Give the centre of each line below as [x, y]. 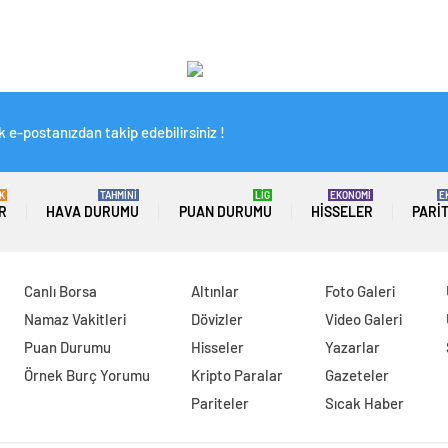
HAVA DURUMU [93, 212]
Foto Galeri [360, 291]
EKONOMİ [350, 195]
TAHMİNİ [119, 195]
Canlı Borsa [60, 291]
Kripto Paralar [237, 375]
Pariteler [220, 403]
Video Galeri [364, 319]
